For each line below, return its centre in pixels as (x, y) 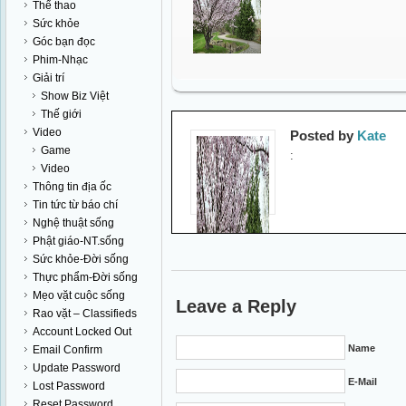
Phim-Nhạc (60, 60)
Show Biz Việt (75, 96)
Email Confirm (68, 350)
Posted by (324, 135)
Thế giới (61, 114)
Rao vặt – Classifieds (85, 314)
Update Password (77, 368)
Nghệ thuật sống (73, 223)
